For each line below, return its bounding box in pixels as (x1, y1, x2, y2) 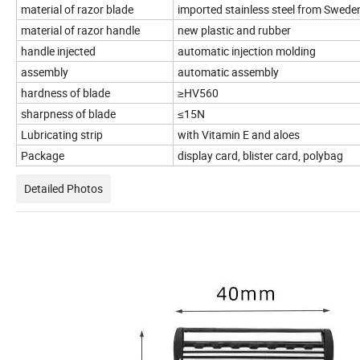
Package (21, 148, 64, 164)
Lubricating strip (21, 127, 103, 143)
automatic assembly (178, 64, 279, 80)
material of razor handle (21, 22, 140, 39)
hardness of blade (21, 85, 110, 101)
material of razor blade (21, 2, 133, 18)
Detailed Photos (24, 181, 103, 197)
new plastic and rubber (178, 22, 291, 39)
